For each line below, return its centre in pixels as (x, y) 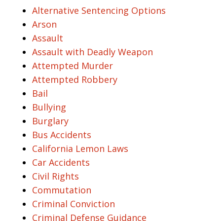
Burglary (50, 121)
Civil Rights (55, 176)
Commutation (62, 190)
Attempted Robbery (75, 79)
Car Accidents (61, 162)
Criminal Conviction (74, 204)
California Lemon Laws (80, 148)
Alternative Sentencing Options (99, 10)
